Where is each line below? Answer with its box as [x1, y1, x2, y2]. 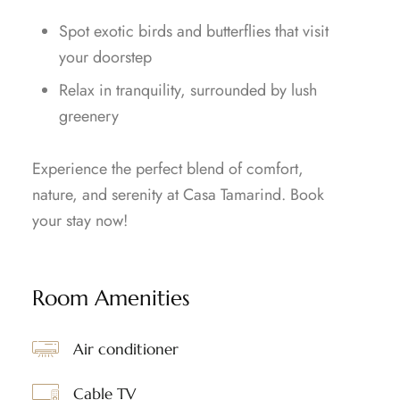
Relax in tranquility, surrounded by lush [58, 79, 317, 102]
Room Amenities [31, 285, 190, 312]
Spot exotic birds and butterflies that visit [58, 20, 329, 43]
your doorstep [58, 46, 152, 69]
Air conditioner [72, 339, 179, 359]
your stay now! [31, 209, 128, 232]
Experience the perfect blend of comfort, [31, 157, 304, 180]
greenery [58, 104, 119, 128]
